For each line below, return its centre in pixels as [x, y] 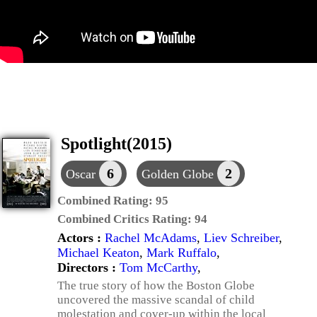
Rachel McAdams [151, 238]
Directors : [88, 267]
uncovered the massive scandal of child [156, 300]
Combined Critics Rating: [126, 219]
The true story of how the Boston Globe [156, 286]
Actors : [81, 238]
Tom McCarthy [158, 267]
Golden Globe [179, 174]
